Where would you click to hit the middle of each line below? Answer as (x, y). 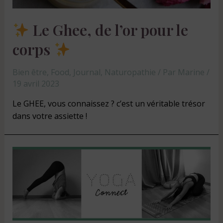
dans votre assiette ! (50, 116)
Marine (192, 72)
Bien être (29, 72)
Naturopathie (130, 72)
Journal (87, 72)
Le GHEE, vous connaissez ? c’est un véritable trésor (109, 103)
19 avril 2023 (36, 83)
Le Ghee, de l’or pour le (109, 30)
